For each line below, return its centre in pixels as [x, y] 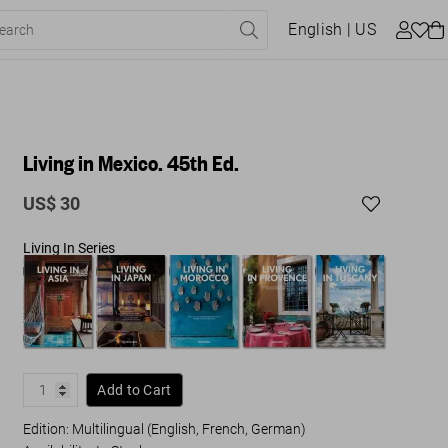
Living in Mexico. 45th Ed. [131, 162]
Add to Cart [134, 390]
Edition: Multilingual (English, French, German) [165, 429]
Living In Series [69, 248]
